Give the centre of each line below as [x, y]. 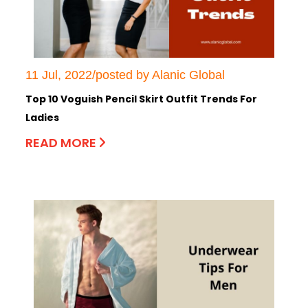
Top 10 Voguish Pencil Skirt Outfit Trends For [141, 99]
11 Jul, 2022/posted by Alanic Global [125, 75]
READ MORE [62, 142]
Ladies [42, 117]
